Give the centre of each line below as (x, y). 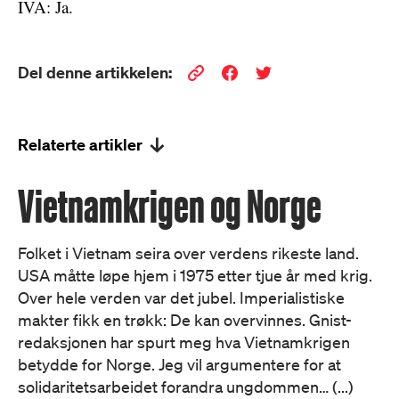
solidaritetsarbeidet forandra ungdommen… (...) (186, 387)
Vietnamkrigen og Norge (170, 206)
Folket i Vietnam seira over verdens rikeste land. (188, 253)
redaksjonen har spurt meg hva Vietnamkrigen (184, 342)
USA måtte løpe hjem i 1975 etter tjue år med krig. (195, 275)
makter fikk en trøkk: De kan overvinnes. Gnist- (185, 320)
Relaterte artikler (80, 145)
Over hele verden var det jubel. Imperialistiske (181, 297)
